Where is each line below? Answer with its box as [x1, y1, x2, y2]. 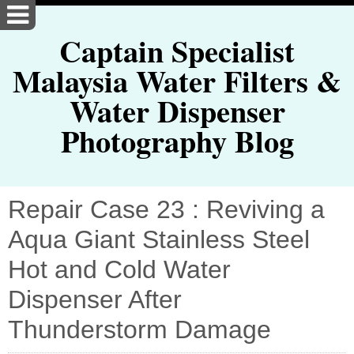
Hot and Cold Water [8, 254, 231, 284]
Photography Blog [60, 119, 294, 164]
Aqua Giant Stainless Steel [8, 224, 310, 254]
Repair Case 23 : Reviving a [8, 194, 325, 224]
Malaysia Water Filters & [13, 58, 341, 104]
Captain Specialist [59, 28, 295, 73]
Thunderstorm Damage [8, 314, 271, 344]
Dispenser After [8, 284, 182, 314]
